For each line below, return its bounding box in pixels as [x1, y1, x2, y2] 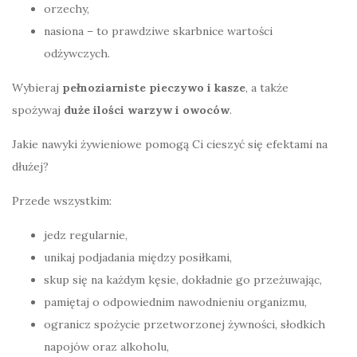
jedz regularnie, [44, 228, 127, 243]
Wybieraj [12, 80, 62, 96]
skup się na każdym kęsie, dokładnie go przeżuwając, [44, 273, 322, 288]
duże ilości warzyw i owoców [64, 103, 229, 118]
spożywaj [12, 103, 64, 118]
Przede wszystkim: [12, 194, 112, 209]
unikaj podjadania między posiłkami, [44, 250, 232, 265]
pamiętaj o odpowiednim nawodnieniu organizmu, [44, 295, 307, 310]
